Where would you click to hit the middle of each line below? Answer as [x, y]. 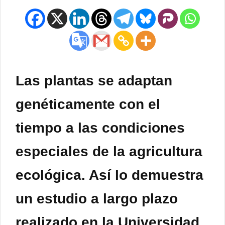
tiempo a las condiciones [100, 128]
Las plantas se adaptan [94, 81]
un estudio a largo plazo [97, 199]
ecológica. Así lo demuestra [109, 175]
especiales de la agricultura [109, 152]
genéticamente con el [88, 104]
